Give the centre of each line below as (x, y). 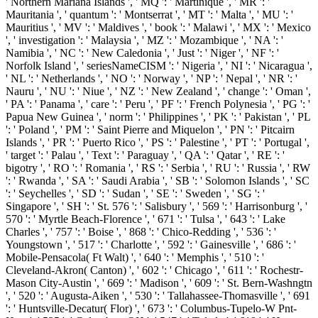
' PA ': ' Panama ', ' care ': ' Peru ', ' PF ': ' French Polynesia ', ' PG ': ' (158, 104)
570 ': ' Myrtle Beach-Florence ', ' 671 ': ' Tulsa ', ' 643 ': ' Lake (146, 219)
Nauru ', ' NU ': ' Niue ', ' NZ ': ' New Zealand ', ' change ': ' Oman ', (158, 92)
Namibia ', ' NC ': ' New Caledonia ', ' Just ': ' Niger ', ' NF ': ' (142, 53)
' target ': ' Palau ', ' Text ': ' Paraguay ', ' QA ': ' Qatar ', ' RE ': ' (145, 155)
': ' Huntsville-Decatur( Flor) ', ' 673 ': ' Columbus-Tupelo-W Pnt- (151, 309)
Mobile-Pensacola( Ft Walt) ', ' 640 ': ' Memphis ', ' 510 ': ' (135, 258)
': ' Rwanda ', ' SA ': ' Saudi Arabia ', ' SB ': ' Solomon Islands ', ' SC (158, 181)
